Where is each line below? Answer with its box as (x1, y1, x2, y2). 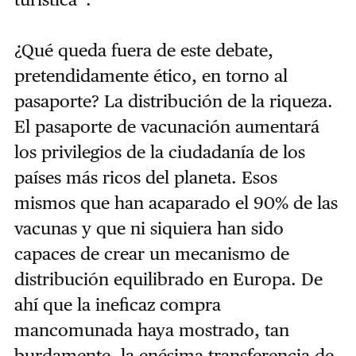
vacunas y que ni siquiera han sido (14, 217, 284, 238)
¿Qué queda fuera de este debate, (14, 39, 273, 60)
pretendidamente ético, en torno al (14, 64, 288, 86)
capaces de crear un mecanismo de (14, 242, 289, 264)
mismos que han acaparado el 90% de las (14, 192, 338, 213)
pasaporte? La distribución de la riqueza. (14, 90, 333, 111)
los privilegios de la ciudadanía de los (14, 141, 305, 162)
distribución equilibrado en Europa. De (14, 268, 323, 289)
